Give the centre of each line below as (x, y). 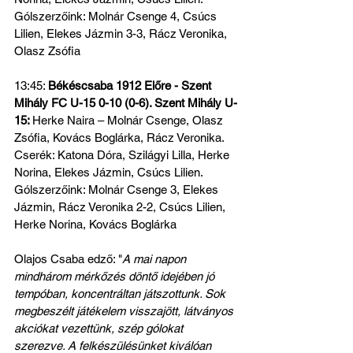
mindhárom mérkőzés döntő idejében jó (116, 276)
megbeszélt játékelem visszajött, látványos (125, 311)
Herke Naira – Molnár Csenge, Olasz (129, 120)
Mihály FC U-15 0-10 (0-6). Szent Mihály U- (126, 103)
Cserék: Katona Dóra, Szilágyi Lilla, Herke (123, 155)
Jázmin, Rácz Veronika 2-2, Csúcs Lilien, (121, 207)
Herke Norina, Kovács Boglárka (95, 224)
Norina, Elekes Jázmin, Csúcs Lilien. (109, 172)
